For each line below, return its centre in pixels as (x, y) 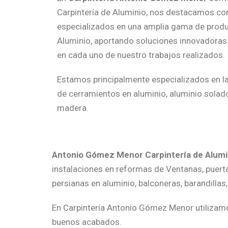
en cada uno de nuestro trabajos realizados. (141, 55)
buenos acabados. (87, 222)
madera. (73, 108)
